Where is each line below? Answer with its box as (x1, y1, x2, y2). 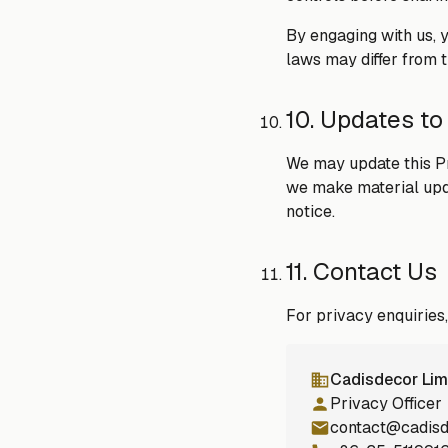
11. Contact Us (286, 255, 437, 287)
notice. (286, 200, 335, 222)
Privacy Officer (330, 392, 442, 414)
